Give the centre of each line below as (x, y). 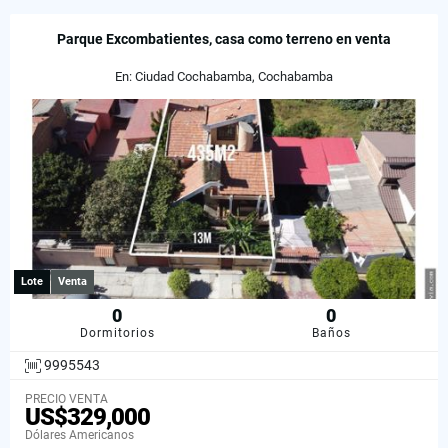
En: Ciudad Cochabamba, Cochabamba (224, 76)
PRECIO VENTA (66, 399)
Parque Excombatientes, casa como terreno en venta (224, 38)
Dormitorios (117, 332)
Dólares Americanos (79, 435)
